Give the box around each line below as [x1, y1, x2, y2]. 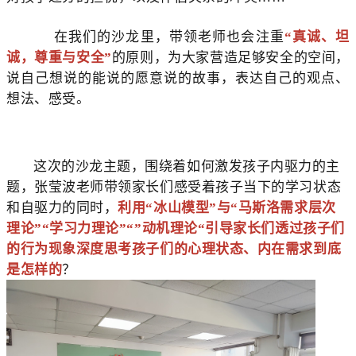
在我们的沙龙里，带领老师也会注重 [33, 29, 284, 44]
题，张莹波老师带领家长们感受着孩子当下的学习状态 [6, 179, 342, 195]
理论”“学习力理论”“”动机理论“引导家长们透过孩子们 [6, 220, 345, 236]
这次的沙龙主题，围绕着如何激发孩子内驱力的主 [33, 158, 340, 174]
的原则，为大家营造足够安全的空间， [111, 49, 350, 65]
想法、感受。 [6, 91, 91, 106]
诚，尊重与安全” [6, 49, 112, 65]
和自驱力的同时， [6, 199, 118, 215]
